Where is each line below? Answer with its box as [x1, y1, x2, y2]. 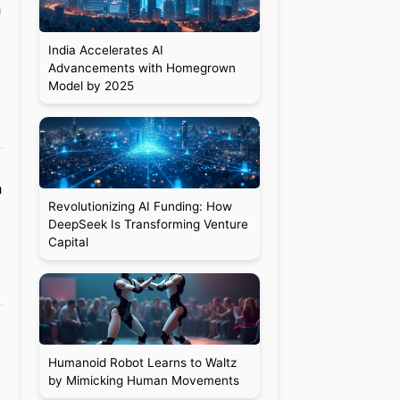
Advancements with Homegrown [47, 61, 236, 75]
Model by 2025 [47, 79, 134, 93]
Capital [47, 235, 88, 249]
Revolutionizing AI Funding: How [47, 199, 232, 213]
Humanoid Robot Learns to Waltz [47, 355, 237, 370]
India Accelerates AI [47, 43, 163, 57]
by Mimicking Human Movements [47, 373, 239, 387]
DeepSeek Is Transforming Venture [47, 217, 248, 231]
